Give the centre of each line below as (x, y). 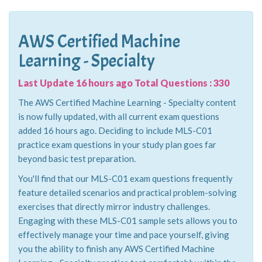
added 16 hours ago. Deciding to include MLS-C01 (115, 130)
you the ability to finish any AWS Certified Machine (116, 249)
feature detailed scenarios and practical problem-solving (127, 192)
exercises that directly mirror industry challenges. (114, 206)
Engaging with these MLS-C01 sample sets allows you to (128, 220)
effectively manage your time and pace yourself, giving (124, 235)
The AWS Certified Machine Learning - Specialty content (127, 102)
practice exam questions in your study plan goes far (117, 144)
